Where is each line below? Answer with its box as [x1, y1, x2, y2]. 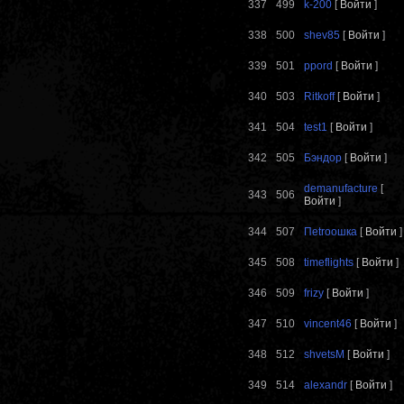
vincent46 [304, 317, 352, 331]
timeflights [304, 256, 353, 270]
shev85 [304, 29, 340, 42]
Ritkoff [304, 90, 335, 104]
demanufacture [304, 182, 378, 196]
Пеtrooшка [304, 225, 357, 239]
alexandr [304, 379, 347, 392]
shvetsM [304, 348, 344, 362]
